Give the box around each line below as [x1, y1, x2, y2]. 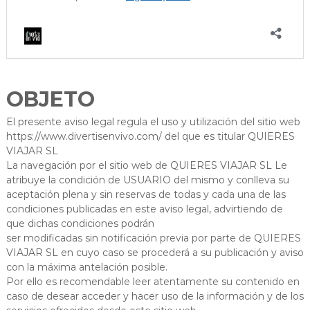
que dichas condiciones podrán [6, 217, 154, 230]
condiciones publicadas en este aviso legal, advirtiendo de [6, 202, 283, 215]
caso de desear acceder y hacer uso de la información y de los [6, 289, 304, 302]
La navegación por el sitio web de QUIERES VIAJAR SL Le [6, 158, 287, 172]
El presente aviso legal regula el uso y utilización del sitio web [6, 115, 300, 128]
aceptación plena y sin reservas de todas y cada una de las [6, 188, 286, 201]
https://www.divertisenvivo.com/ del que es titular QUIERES [6, 129, 295, 143]
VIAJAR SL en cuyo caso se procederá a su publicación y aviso [6, 246, 304, 259]
